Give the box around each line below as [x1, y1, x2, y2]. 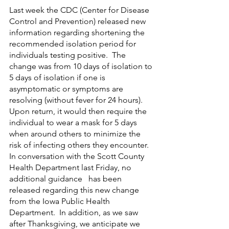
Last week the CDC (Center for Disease [9, 5, 151, 15]
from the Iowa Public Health [9, 196, 112, 206]
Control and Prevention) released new [9, 16, 148, 26]
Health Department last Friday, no [9, 162, 133, 172]
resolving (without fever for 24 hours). [9, 95, 147, 105]
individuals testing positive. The [9, 50, 128, 60]
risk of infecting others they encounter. [9, 140, 149, 150]
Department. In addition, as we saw [9, 207, 140, 217]
